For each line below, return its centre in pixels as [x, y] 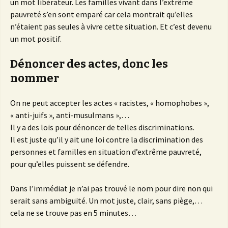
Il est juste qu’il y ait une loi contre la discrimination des [107, 140]
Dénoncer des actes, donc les [89, 64]
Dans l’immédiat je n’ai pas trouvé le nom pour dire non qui [111, 189]
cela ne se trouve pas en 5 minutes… [73, 213]
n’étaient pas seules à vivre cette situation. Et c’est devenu [111, 27]
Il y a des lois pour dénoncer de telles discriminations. [102, 127]
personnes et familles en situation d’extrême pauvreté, [106, 152]
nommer [35, 78]
